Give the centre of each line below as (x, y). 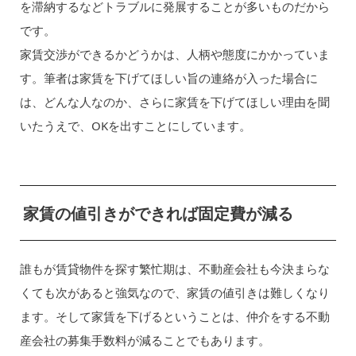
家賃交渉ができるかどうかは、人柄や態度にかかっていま (174, 54)
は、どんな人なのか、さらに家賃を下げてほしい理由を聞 (174, 102)
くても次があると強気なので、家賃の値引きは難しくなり (174, 292)
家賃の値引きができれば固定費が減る (158, 214)
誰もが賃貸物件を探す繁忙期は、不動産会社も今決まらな (174, 268)
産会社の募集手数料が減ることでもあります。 (145, 340)
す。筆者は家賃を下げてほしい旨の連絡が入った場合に (168, 78)
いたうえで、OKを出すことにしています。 (135, 126)
